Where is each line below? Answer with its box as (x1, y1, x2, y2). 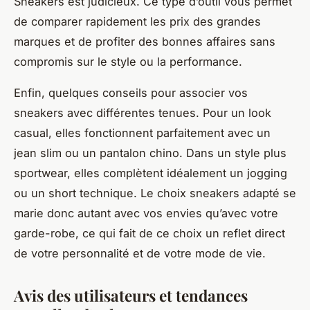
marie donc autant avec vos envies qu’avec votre (14, 206, 278, 221)
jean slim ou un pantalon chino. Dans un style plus (14, 146, 286, 161)
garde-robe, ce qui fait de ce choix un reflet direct (14, 226, 285, 241)
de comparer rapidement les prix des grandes (14, 15, 261, 29)
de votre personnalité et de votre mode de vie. (14, 246, 266, 261)
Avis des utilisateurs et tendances (14, 285, 248, 307)
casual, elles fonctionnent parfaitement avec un (14, 126, 271, 140)
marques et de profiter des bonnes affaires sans (14, 35, 275, 49)
